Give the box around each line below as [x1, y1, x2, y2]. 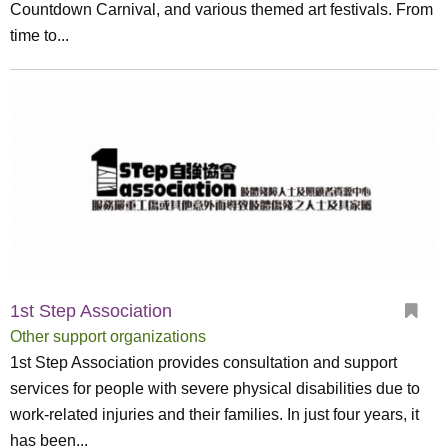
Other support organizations [10, 328, 206, 345]
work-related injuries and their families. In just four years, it [10, 406, 419, 423]
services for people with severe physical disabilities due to [10, 380, 420, 397]
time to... [10, 27, 69, 44]
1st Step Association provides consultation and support [10, 354, 397, 371]
